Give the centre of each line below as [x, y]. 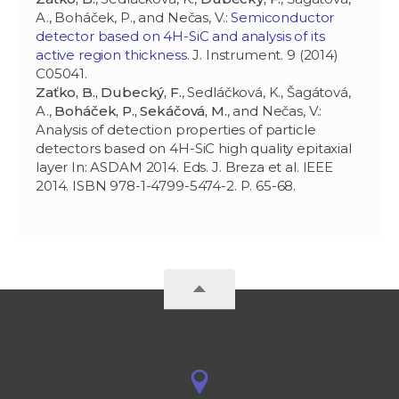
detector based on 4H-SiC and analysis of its [180, 36]
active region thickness [111, 54]
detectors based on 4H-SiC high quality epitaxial [194, 148]
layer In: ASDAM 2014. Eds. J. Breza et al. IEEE [184, 167]
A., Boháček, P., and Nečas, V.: [134, 17]
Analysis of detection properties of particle [176, 129]
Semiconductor [283, 17]
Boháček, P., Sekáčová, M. [141, 110]
